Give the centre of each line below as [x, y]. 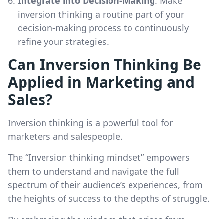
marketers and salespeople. [65, 136]
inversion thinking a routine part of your [101, 14]
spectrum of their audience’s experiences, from [105, 185]
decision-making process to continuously [103, 28]
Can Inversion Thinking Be [105, 64]
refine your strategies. [63, 41]
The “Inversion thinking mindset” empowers [99, 157]
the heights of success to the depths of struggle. [109, 198]
